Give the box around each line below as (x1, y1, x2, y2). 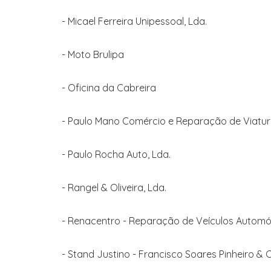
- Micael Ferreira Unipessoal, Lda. (62, 15, 207, 27)
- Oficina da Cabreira (62, 82, 156, 94)
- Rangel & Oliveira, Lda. (62, 181, 166, 194)
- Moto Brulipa (62, 48, 124, 60)
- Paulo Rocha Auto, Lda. (62, 148, 171, 160)
